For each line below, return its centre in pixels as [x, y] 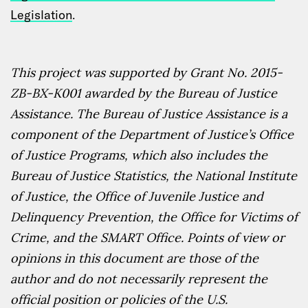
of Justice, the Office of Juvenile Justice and [137, 197]
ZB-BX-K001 [46, 93]
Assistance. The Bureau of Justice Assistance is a [149, 114]
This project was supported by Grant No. [130, 73]
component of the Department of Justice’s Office [152, 135]
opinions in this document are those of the [134, 258]
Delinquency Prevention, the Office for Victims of [154, 217]
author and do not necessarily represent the [139, 279]
